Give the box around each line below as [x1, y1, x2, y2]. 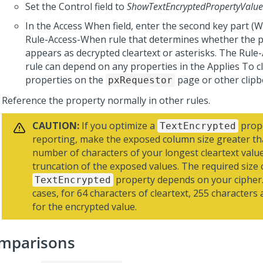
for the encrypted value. [32, 200, 137, 213]
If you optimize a [79, 119, 157, 132]
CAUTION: [32, 119, 79, 132]
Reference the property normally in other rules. [2, 94, 210, 107]
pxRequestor [108, 75, 173, 86]
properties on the [25, 73, 106, 86]
